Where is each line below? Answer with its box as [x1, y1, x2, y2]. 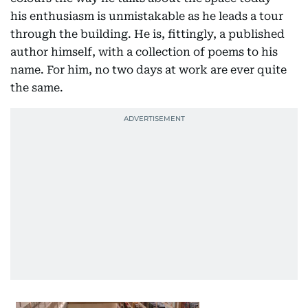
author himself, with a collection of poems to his [10, 45, 278, 59]
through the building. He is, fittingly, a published [10, 27, 285, 41]
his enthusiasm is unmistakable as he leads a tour [10, 10, 283, 23]
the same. [10, 81, 63, 95]
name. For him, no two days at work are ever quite [10, 63, 287, 77]
